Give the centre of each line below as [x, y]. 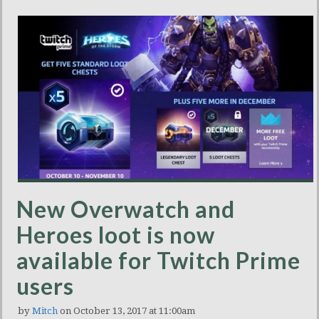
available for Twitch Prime [158, 261]
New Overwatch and [126, 209]
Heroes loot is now [116, 235]
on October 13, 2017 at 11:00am [126, 311]
